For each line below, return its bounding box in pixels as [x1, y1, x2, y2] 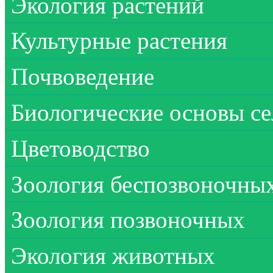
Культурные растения [11, 27, 227, 54]
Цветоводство [11, 135, 150, 161]
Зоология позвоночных [11, 207, 245, 233]
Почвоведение [11, 63, 154, 90]
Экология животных [11, 243, 215, 269]
